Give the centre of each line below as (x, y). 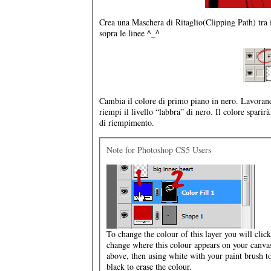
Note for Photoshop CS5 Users (159, 150)
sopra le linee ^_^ (129, 33)
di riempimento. (127, 122)
